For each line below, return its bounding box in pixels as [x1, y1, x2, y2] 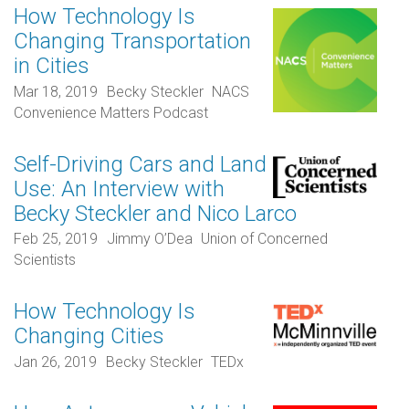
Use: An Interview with [14, 175, 225, 202]
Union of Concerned [201, 230, 329, 248]
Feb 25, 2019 [14, 230, 98, 248]
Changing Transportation [14, 28, 251, 55]
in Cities [14, 53, 89, 79]
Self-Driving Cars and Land [14, 151, 267, 177]
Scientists [14, 251, 76, 269]
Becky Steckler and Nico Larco [14, 200, 297, 226]
